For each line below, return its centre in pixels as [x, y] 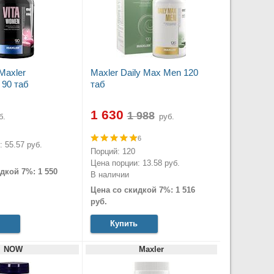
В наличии [109, 175]
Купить [124, 223]
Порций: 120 [113, 152]
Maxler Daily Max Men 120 [144, 72]
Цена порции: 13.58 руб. [135, 163]
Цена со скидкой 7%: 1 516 [143, 190]
